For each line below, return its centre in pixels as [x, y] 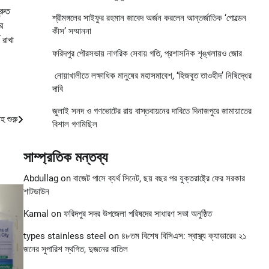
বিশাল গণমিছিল [74, 125]
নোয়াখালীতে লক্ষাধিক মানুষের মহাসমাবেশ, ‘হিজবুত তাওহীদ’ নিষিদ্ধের [152, 76]
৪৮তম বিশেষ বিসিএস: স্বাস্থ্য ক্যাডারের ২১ [184, 236]
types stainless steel [65, 236]
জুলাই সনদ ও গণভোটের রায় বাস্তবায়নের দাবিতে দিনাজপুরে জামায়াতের [152, 111]
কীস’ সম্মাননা [71, 32]
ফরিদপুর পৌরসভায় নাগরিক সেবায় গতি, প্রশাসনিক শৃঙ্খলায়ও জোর [147, 54]
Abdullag [41, 179]
